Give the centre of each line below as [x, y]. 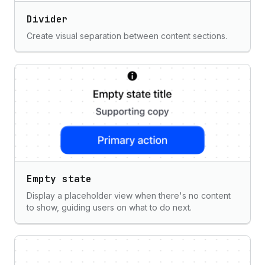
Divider [47, 19]
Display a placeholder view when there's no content [129, 195]
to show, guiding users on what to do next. [109, 207]
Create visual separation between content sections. [127, 36]
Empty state [59, 179]
